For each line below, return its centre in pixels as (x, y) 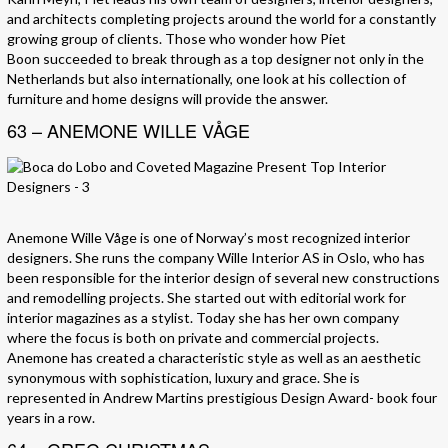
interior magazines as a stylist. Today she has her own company (203, 317)
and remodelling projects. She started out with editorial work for (206, 297)
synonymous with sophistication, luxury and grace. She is (183, 377)
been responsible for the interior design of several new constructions (223, 277)
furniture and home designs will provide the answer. (167, 98)
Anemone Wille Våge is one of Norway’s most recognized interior (208, 237)
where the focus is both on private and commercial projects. (193, 337)
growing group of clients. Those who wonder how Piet (176, 38)
